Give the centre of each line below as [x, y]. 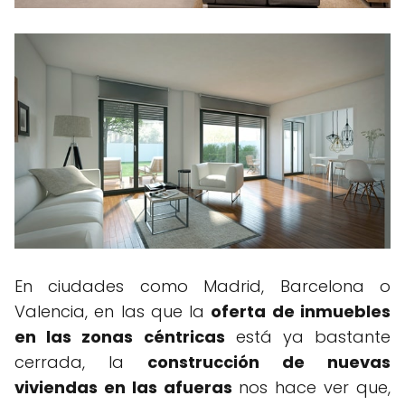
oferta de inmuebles [301, 311]
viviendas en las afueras [123, 387]
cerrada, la [81, 362]
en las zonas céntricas [120, 336]
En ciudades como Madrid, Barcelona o [202, 286]
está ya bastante [307, 336]
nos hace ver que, [311, 387]
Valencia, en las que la [113, 311]
